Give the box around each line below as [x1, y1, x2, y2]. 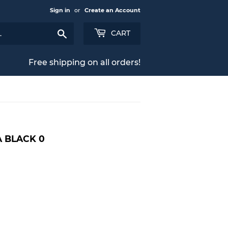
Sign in [50, 7, 70, 14]
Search [67, 27, 90, 36]
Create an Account [84, 7, 140, 14]
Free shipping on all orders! [28, 58, 140, 67]
